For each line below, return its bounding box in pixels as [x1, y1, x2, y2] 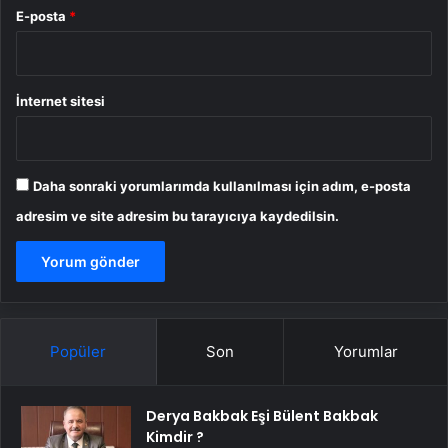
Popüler [50, 341, 107, 361]
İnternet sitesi [16, 92, 105, 109]
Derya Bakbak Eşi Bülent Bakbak [146, 405, 378, 426]
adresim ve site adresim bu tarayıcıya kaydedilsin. [16, 207, 339, 224]
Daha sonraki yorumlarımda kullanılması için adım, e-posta [33, 177, 411, 194]
